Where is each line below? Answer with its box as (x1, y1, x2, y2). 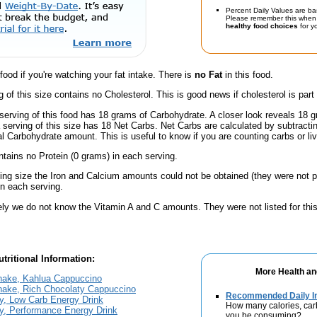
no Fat (195, 69, 222, 80)
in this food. (222, 69, 273, 80)
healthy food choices (226, 22, 298, 30)
